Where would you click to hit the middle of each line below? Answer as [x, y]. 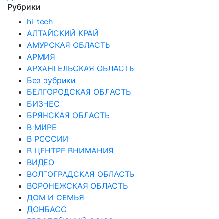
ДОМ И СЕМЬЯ [55, 197]
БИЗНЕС [43, 103]
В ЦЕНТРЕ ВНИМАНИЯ [70, 150]
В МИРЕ [42, 127]
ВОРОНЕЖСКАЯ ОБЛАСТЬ [77, 186]
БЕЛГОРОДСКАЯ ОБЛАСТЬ [79, 92]
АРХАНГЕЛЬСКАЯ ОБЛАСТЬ [80, 68]
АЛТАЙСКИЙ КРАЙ [63, 33]
